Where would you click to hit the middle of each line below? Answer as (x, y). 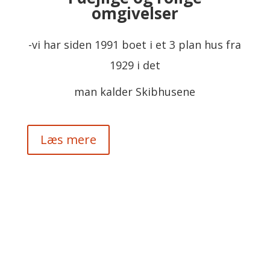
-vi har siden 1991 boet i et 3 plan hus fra (135, 45)
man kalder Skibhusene (135, 92)
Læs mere (68, 140)
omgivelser (135, 13)
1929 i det (135, 65)
